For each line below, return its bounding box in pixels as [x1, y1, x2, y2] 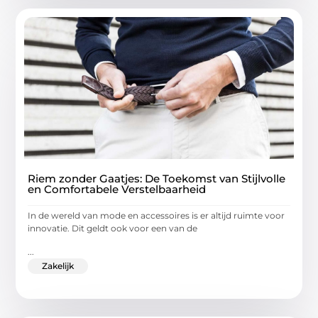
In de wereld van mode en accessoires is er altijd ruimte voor [28, 210, 285, 221]
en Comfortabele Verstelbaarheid [28, 182, 207, 197]
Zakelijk [42, 260, 75, 271]
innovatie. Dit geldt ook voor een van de [28, 223, 198, 234]
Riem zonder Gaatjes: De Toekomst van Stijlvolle [28, 172, 286, 186]
